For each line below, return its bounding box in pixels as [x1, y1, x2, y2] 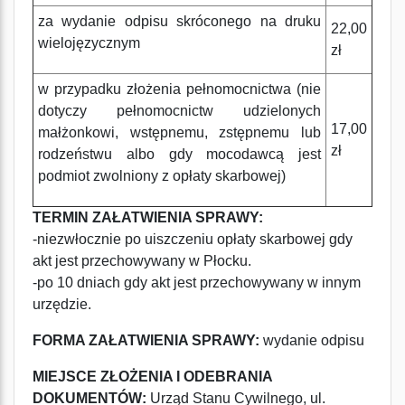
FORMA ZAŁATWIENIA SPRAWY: [33, 333, 259, 348]
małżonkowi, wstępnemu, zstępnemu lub [38, 125, 321, 140]
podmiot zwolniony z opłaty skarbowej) [38, 168, 286, 184]
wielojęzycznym [38, 35, 140, 51]
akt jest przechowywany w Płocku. [33, 253, 251, 268]
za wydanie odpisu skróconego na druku [38, 14, 321, 29]
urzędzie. [33, 297, 91, 312]
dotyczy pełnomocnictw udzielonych [38, 103, 321, 118]
